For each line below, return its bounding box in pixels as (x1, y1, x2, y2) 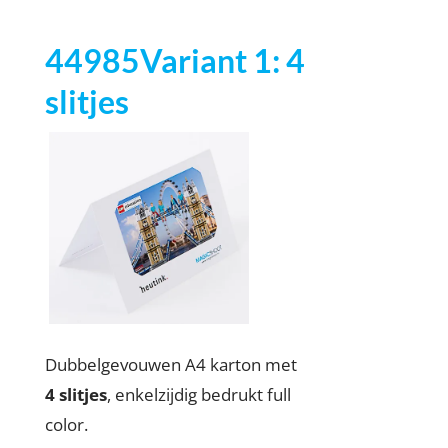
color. (44, 413, 88, 437)
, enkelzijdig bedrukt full (106, 383, 291, 407)
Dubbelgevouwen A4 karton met (44, 353, 297, 377)
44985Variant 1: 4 (44, 40, 305, 80)
